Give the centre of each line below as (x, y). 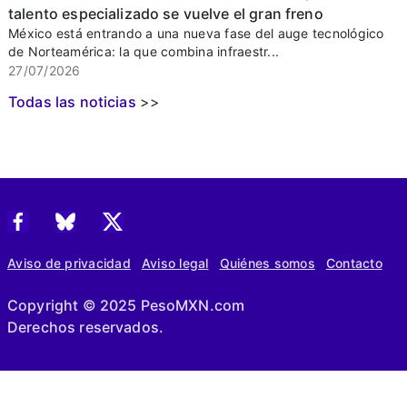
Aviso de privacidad (69, 263)
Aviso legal (175, 263)
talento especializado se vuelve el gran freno (166, 14)
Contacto (354, 263)
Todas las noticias (72, 102)
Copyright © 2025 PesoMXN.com (126, 306)
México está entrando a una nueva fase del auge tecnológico (196, 34)
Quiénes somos (267, 263)
